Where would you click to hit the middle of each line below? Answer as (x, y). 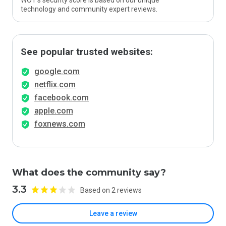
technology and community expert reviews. (89, 9)
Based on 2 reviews (111, 190)
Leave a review (113, 213)
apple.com (54, 111)
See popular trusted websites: (87, 52)
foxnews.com (60, 124)
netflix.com (55, 84)
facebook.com (62, 98)
